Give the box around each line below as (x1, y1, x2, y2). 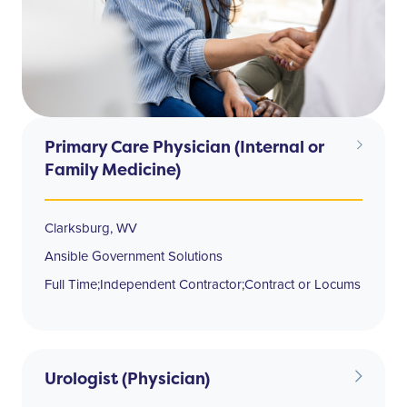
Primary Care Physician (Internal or (45, 134, 324, 158)
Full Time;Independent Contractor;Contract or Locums (45, 273, 361, 294)
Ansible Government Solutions (45, 245, 223, 266)
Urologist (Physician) (45, 366, 210, 390)
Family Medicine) (45, 157, 181, 181)
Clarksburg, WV (45, 217, 137, 238)
